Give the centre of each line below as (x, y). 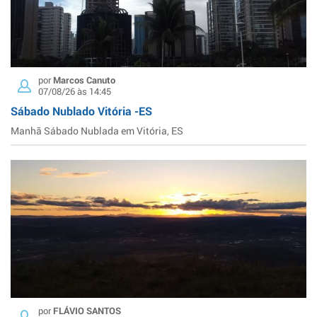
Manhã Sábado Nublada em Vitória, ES (97, 130)
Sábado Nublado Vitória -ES (81, 110)
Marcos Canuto (84, 80)
